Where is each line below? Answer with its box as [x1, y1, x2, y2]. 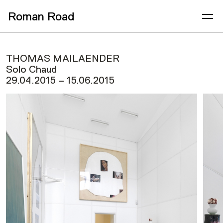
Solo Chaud [6, 64, 57, 75]
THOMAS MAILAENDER [6, 53, 119, 64]
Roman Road [8, 9, 74, 23]
